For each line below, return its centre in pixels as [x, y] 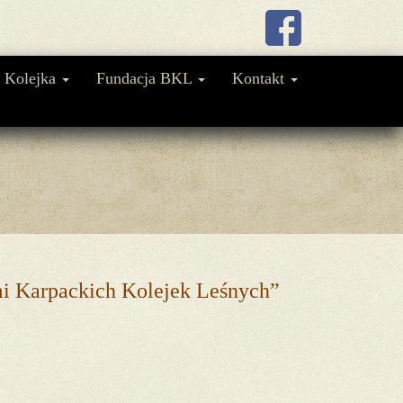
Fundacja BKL [146, 78]
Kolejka [32, 78]
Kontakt [260, 78]
